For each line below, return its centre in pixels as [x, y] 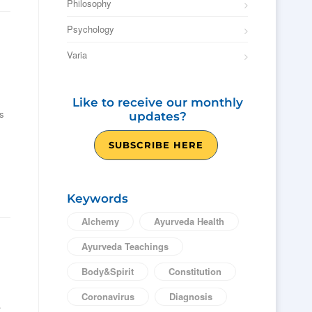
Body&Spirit [108, 271]
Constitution [195, 271]
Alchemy [100, 221]
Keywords [97, 198]
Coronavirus [108, 296]
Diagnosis [191, 296]
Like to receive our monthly [157, 102]
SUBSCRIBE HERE [156, 145]
